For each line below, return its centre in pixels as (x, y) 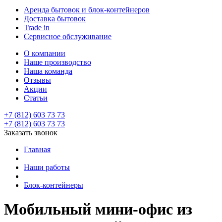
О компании (45, 53)
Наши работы (47, 167)
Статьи (36, 98)
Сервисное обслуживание (68, 36)
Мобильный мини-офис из (98, 209)
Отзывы (37, 80)
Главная (37, 149)
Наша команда (48, 71)
